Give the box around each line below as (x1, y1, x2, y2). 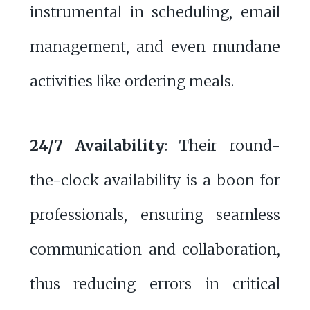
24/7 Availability (29, 136, 165, 155)
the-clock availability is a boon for (29, 170, 281, 190)
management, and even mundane (29, 37, 281, 57)
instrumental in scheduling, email (29, 3, 281, 22)
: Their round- (164, 136, 281, 155)
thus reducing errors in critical (29, 274, 281, 293)
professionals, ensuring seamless (29, 205, 281, 224)
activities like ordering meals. (29, 72, 234, 91)
